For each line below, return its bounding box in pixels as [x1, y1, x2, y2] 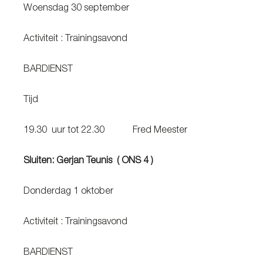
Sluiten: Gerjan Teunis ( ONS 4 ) [23, 157, 156, 166]
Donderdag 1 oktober [23, 187, 163, 197]
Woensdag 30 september [23, 4, 164, 14]
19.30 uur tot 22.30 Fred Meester [23, 126, 215, 136]
